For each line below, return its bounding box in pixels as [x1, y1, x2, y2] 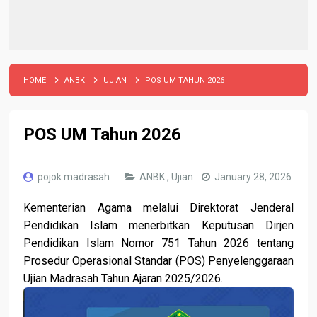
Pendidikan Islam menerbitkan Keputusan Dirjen [23, 219, 294, 232]
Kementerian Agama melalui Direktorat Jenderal [23, 201, 294, 214]
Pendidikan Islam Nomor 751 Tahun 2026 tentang [23, 236, 294, 250]
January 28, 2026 [214, 171, 292, 183]
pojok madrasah [38, 171, 113, 183]
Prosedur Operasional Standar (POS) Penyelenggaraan [23, 254, 294, 267]
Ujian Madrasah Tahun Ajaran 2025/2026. [23, 272, 224, 285]
